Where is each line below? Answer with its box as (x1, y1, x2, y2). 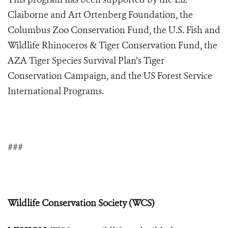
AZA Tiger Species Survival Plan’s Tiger (8, 54, 164, 67)
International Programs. (8, 85, 104, 98)
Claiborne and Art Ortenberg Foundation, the (8, 9, 193, 21)
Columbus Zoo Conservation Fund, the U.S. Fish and (8, 24, 220, 37)
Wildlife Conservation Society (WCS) (8, 197, 154, 210)
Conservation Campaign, (8, 70, 108, 82)
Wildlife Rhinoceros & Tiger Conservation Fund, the (8, 39, 217, 52)
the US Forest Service (128, 70, 212, 82)
